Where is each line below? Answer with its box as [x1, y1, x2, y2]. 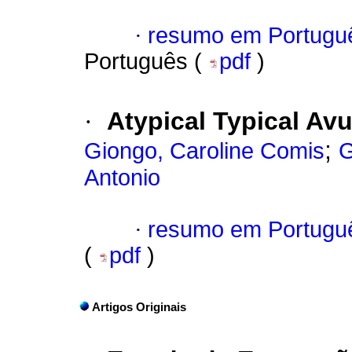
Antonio [84, 165, 160, 191]
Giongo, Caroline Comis [84, 138, 324, 164]
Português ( [84, 49, 208, 75]
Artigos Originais [92, 301, 186, 314]
